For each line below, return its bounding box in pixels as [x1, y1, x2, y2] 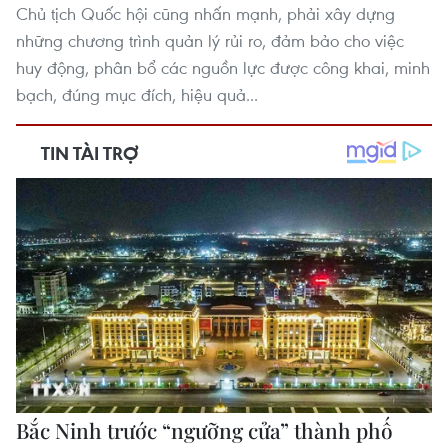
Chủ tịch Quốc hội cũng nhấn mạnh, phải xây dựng [16, 2, 395, 26]
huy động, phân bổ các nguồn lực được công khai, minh [16, 56, 430, 80]
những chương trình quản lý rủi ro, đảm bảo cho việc [16, 29, 404, 53]
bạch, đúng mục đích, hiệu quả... [16, 83, 258, 107]
